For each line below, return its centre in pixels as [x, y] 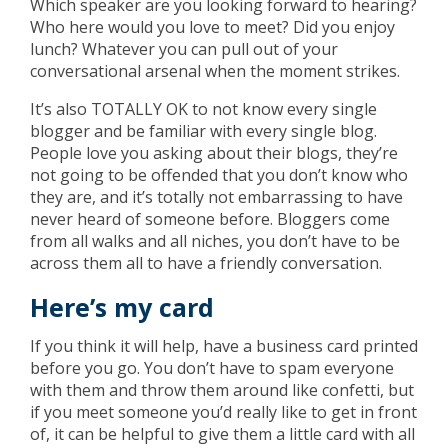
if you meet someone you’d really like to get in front [223, 412]
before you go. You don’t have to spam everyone [212, 368]
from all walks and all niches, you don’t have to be [215, 241]
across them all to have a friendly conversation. [206, 263]
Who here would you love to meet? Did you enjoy [212, 27]
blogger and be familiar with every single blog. [203, 131]
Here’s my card [122, 307]
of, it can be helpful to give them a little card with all [222, 434]
